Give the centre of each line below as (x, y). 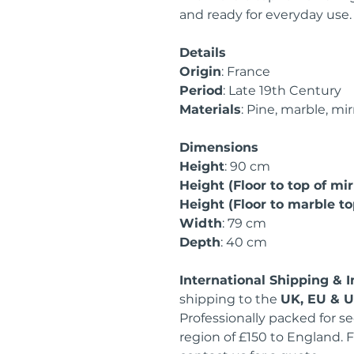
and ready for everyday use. (265, 15)
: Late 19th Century (282, 90)
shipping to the (230, 299)
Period (201, 90)
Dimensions (219, 147)
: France (246, 72)
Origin (200, 72)
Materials (210, 109)
